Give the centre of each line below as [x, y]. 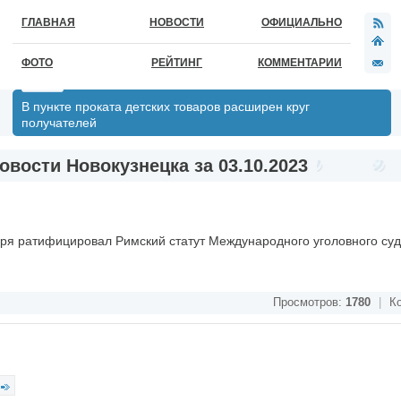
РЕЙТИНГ [177, 63]
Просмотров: [309, 303]
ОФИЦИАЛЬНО [302, 22]
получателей [59, 123]
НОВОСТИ [177, 22]
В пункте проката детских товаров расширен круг [166, 107]
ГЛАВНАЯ [48, 22]
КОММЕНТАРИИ [300, 63]
